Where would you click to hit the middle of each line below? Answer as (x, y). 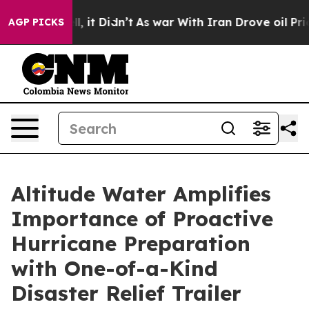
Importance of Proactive (142, 219)
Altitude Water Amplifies (141, 194)
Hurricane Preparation (131, 243)
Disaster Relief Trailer (126, 293)
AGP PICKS (36, 22)
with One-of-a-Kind (114, 268)
